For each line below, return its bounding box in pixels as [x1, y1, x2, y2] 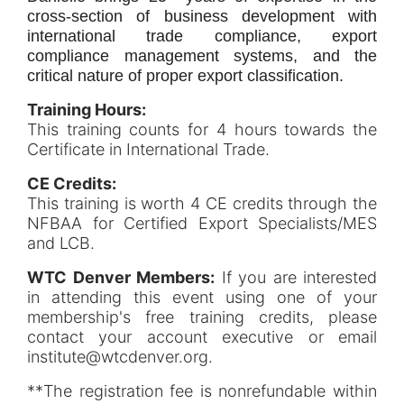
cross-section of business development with [27, 7, 377, 26]
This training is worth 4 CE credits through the [27, 194, 377, 214]
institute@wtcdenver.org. [27, 347, 213, 367]
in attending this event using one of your [27, 288, 377, 308]
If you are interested [215, 268, 377, 288]
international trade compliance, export [27, 27, 377, 46]
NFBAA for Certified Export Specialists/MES [27, 214, 377, 234]
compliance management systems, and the [27, 47, 377, 66]
